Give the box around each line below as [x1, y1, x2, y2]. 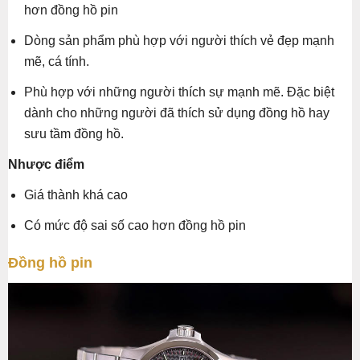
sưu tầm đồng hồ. [24, 127, 124, 141]
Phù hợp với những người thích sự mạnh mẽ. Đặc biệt [24, 85, 334, 99]
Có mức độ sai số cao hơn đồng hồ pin [24, 219, 246, 232]
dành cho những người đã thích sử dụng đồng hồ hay [24, 106, 329, 120]
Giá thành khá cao [24, 188, 128, 202]
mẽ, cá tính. [24, 55, 89, 68]
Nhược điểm [8, 157, 84, 171]
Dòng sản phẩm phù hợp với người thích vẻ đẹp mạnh [24, 34, 334, 47]
